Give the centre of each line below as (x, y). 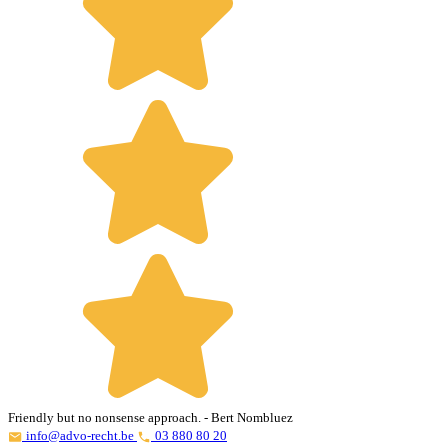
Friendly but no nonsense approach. (106, 417)
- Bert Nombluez (248, 417)
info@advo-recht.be (81, 435)
